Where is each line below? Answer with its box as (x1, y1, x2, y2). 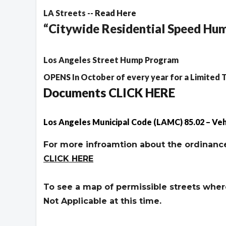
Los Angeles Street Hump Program (43, 55, 179, 65)
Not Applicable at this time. (43, 196, 161, 206)
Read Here (95, 8, 136, 18)
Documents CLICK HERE (43, 85, 175, 100)
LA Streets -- (43, 8, 95, 18)
